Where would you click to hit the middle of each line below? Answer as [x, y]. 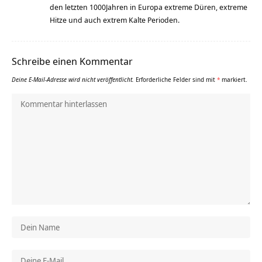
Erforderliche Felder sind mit [176, 80]
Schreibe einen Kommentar [72, 61]
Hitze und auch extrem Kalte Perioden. [115, 20]
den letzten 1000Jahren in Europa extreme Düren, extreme [149, 7]
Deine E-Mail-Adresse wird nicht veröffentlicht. [73, 80]
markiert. [234, 80]
